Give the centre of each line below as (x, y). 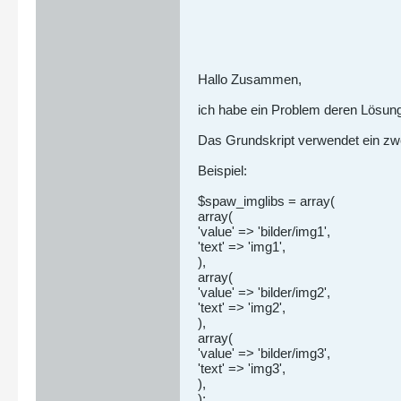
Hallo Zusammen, (250, 79)
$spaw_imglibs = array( (266, 201)
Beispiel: (222, 171)
